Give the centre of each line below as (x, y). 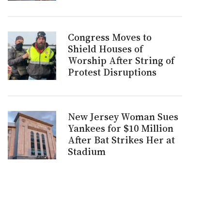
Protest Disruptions (112, 72)
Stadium (87, 152)
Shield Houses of (105, 49)
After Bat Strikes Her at (121, 140)
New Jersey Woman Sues (123, 117)
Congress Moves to (110, 37)
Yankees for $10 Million (121, 128)
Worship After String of (121, 61)
